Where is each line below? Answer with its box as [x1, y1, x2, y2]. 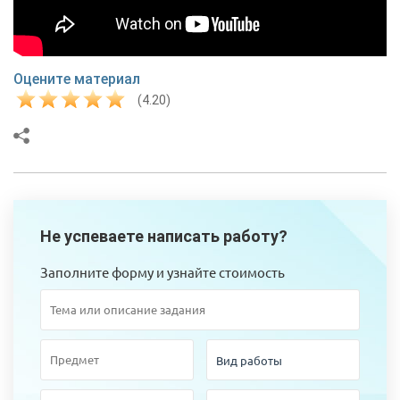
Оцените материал [13, 70, 140, 87]
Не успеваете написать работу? [40, 226, 287, 246]
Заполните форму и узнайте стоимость [40, 262, 285, 280]
